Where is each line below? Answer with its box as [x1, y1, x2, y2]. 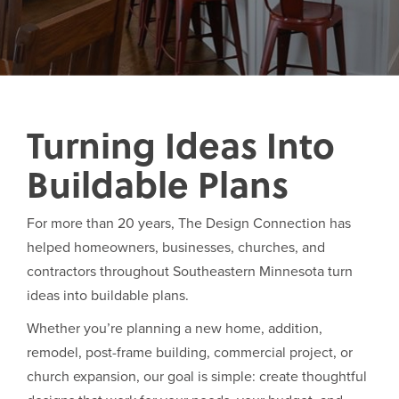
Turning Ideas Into [27, 118, 335, 170]
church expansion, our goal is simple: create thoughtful [27, 368, 367, 386]
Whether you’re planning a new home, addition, [27, 320, 322, 338]
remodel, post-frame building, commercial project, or [27, 344, 353, 362]
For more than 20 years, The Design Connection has [27, 215, 351, 232]
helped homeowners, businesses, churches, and [27, 239, 325, 256]
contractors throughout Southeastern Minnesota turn [27, 263, 353, 281]
